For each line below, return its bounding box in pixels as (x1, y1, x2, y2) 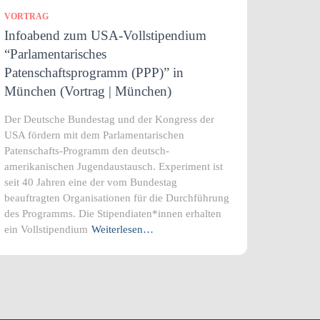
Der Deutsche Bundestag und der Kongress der (4, 113, 214, 125)
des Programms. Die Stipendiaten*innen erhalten (4, 207, 221, 219)
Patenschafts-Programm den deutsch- (4, 144, 169, 156)
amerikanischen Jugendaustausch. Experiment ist (4, 160, 223, 172)
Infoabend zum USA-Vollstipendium (4, 27, 206, 43)
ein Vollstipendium (4, 223, 88, 235)
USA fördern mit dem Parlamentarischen (4, 129, 184, 141)
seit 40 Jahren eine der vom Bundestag (4, 176, 177, 188)
